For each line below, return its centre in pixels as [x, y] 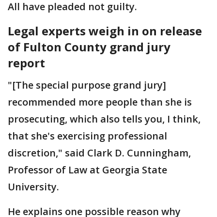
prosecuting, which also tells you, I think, [104, 119]
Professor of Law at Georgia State [87, 170]
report [28, 62]
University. [35, 186]
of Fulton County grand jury [89, 46]
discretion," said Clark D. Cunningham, [99, 153]
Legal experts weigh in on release [105, 31]
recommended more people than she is [100, 102]
